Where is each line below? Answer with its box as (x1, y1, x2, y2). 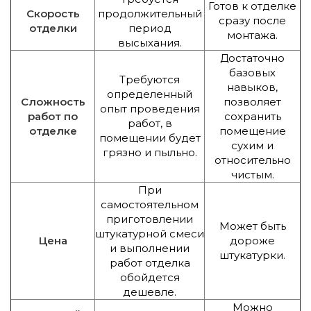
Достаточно (220, 51, 285, 65)
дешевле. (123, 285, 176, 299)
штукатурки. (219, 248, 285, 262)
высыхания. (117, 35, 182, 49)
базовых (229, 65, 276, 79)
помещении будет (99, 131, 201, 144)
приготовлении (106, 212, 193, 226)
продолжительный (97, 6, 202, 20)
